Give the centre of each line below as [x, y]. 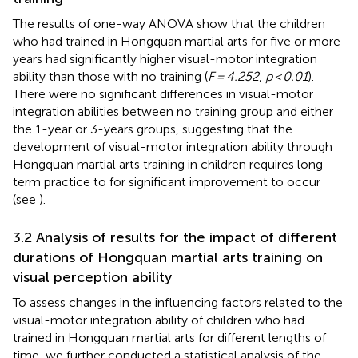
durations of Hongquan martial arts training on [168, 257]
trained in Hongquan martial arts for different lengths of [169, 337]
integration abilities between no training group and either [173, 111]
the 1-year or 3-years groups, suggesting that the [153, 129]
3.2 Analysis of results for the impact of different [175, 237]
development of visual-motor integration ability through [173, 146]
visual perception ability [92, 277]
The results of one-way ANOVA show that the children [169, 23]
